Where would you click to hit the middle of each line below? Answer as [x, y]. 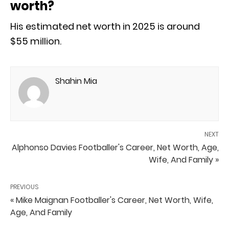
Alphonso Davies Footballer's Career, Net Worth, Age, [115, 147]
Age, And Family [41, 212]
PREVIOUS [25, 187]
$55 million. [36, 41]
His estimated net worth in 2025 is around [105, 26]
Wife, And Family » [184, 159]
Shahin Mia [76, 81]
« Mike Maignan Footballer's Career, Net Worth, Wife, [112, 200]
